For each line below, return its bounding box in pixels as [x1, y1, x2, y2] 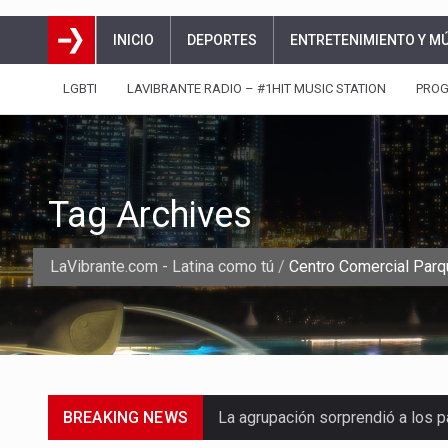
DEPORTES [187, 32, 257, 48]
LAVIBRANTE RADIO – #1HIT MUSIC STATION [127, 81, 386, 96]
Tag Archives [48, 194, 252, 237]
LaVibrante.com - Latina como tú [50, 257, 274, 277]
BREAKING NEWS [63, 408, 188, 427]
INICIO [113, 32, 154, 48]
